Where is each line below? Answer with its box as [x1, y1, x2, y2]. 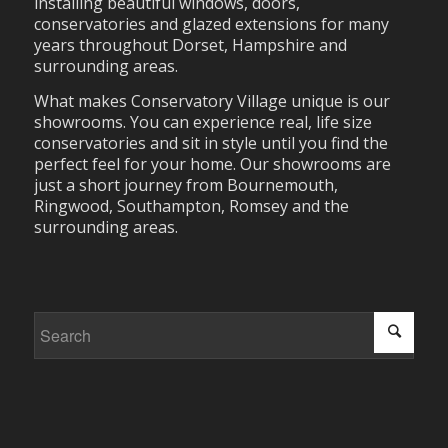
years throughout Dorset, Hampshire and [33, 34, 347, 57]
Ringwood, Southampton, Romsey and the [33, 195, 349, 218]
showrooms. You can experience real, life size [33, 111, 372, 134]
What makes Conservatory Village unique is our [33, 90, 390, 113]
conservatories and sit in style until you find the [33, 132, 388, 155]
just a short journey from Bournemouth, [33, 174, 338, 197]
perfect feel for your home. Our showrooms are [33, 153, 391, 176]
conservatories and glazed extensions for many [33, 13, 389, 36]
